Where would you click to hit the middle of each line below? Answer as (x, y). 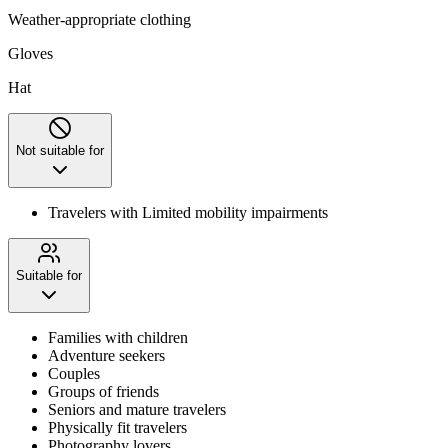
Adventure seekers (106, 355)
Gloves (30, 53)
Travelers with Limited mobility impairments (188, 212)
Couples (74, 373)
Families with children (118, 337)
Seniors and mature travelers (137, 409)
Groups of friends (103, 391)
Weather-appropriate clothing (99, 19)
